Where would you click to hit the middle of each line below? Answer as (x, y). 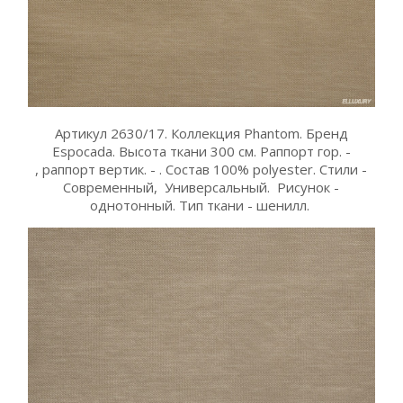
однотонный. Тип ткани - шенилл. (201, 205)
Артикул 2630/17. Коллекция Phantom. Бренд (201, 133)
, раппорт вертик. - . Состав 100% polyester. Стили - (201, 169)
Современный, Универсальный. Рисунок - (201, 187)
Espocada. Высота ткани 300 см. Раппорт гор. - (201, 151)
